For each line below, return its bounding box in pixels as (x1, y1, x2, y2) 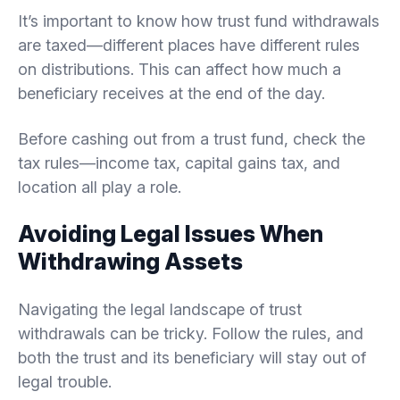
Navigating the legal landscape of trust (18, 299, 302, 319)
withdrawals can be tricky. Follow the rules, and (18, 323, 363, 343)
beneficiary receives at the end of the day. (18, 83, 325, 103)
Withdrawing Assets (18, 247, 243, 275)
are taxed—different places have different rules (18, 35, 360, 54)
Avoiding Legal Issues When (18, 220, 323, 247)
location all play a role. (18, 177, 181, 196)
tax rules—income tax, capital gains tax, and (18, 153, 340, 172)
